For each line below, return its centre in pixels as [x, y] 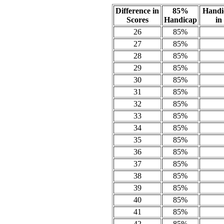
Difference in [137, 11]
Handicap [180, 20]
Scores [137, 20]
